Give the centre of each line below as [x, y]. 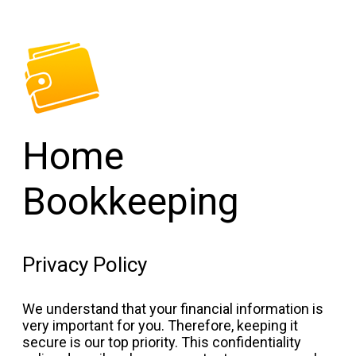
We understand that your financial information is [173, 309]
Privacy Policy [85, 265]
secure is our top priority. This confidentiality [162, 342]
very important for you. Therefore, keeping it [160, 325]
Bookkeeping [131, 201]
